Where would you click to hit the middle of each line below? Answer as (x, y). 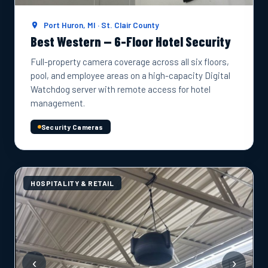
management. (58, 103)
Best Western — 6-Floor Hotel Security (131, 41)
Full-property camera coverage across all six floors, (130, 62)
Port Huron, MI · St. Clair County (101, 25)
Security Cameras (72, 127)
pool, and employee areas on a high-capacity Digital (130, 75)
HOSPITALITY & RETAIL (72, 183)
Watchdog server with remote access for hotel (121, 89)
